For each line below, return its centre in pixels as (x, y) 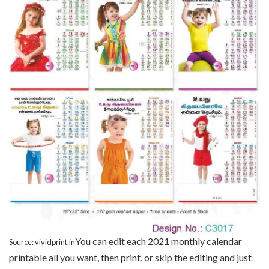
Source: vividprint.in (42, 242)
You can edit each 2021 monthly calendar (159, 241)
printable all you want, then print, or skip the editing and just (130, 257)
